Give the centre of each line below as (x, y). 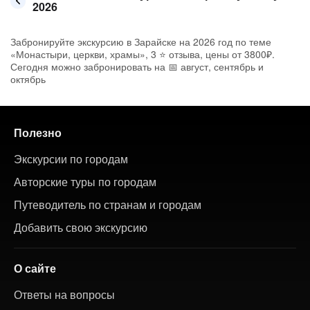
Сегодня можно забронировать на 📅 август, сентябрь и (137, 66)
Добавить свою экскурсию (81, 227)
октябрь (28, 79)
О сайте (35, 268)
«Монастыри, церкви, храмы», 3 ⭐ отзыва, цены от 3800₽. (143, 54)
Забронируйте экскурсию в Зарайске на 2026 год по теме (141, 42)
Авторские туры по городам (85, 182)
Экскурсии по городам (71, 159)
